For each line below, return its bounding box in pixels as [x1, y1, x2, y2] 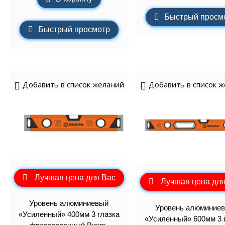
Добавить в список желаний [22, 79, 124, 89]
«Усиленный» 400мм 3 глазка [18, 210, 120, 219]
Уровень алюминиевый [29, 199, 109, 208]
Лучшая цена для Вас [34, 173, 116, 182]
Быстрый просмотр [38, 25, 110, 34]
